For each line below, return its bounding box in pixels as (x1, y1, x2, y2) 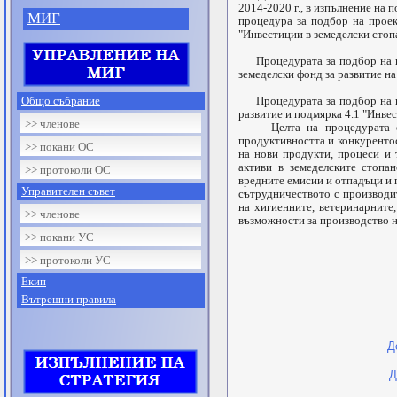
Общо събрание (21, 93, 100, 107)
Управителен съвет (21, 183, 115, 198)
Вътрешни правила (21, 292, 116, 306)
